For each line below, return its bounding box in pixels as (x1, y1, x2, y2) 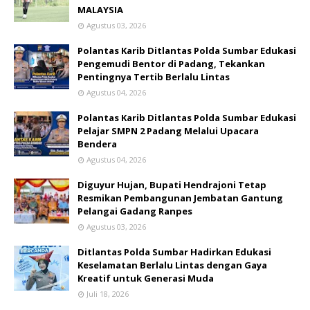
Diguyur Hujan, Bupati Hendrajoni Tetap (77, 179, 266, 191)
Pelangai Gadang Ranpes (77, 205, 192, 217)
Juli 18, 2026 (86, 289, 129, 299)
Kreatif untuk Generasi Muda (77, 272, 214, 284)
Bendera (77, 138, 117, 150)
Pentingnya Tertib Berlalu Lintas (77, 71, 230, 83)
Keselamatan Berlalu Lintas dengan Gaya (77, 259, 267, 271)
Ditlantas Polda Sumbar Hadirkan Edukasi (77, 246, 271, 258)
